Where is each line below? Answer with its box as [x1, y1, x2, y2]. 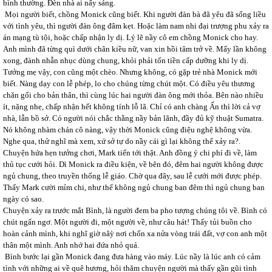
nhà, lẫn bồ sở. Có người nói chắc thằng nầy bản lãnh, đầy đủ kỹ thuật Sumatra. [3, 114, 263, 123]
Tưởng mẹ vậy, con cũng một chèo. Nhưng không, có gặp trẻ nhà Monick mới [3, 67, 257, 76]
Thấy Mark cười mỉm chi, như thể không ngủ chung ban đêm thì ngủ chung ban [3, 183, 265, 192]
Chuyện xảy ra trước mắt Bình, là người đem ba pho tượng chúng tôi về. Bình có [3, 206, 267, 215]
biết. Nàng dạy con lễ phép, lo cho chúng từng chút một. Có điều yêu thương [3, 79, 255, 88]
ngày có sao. [3, 194, 44, 203]
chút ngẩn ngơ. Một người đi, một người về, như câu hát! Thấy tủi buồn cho [3, 217, 252, 226]
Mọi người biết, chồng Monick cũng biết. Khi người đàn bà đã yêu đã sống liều [3, 10, 266, 19]
